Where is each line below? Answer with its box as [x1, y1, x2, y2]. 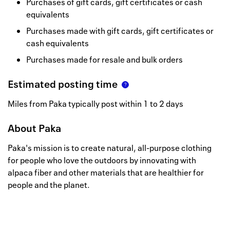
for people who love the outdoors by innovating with [8, 155, 196, 166]
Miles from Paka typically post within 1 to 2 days [8, 98, 183, 110]
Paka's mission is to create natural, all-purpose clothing [8, 142, 212, 154]
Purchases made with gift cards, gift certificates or [26, 25, 214, 37]
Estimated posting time [8, 77, 118, 91]
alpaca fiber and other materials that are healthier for [8, 167, 204, 179]
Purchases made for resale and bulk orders [26, 54, 183, 66]
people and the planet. [8, 179, 90, 191]
